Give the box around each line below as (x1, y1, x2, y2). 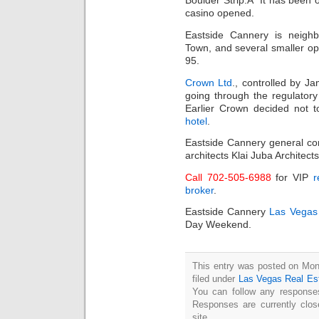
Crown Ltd (185, 76, 233, 88)
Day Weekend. (185, 219, 251, 231)
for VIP (271, 171, 313, 183)
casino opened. (185, 7, 254, 19)
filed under (192, 273, 239, 285)
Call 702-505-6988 (185, 171, 271, 183)
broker (185, 184, 214, 196)
